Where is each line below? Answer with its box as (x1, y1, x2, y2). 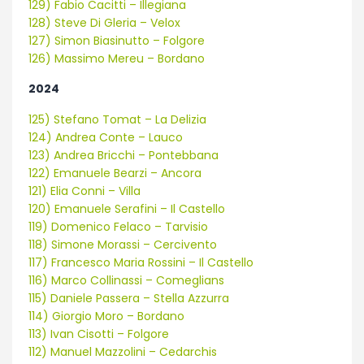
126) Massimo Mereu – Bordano (28, 50, 205, 67)
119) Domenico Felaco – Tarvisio (28, 218, 208, 235)
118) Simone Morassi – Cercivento (28, 236, 217, 253)
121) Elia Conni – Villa (28, 182, 141, 199)
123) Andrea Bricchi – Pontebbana (28, 146, 219, 163)
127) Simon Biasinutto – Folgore (28, 32, 205, 49)
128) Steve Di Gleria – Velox (28, 14, 180, 31)
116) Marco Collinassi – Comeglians (28, 271, 224, 288)
